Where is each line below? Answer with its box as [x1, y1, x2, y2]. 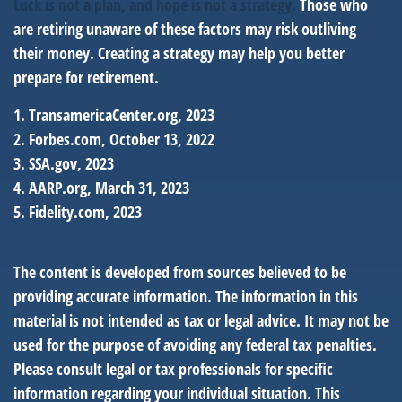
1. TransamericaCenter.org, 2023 [13, 104, 214, 126]
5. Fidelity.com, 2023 [13, 201, 142, 223]
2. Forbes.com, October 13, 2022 [13, 128, 214, 150]
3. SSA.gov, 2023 [13, 153, 114, 174]
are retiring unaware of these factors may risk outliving [13, 18, 356, 39]
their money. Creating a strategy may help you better [13, 42, 345, 64]
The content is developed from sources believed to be [13, 261, 346, 283]
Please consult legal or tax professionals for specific [13, 358, 333, 380]
